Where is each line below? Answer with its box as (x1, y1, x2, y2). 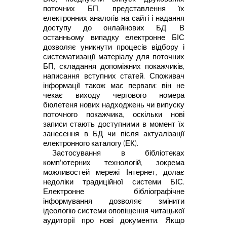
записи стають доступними (43, 119, 143, 128)
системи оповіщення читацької (77, 206, 185, 215)
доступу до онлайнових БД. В (43, 23, 184, 32)
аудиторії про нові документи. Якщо (43, 215, 184, 224)
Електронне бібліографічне (43, 186, 184, 196)
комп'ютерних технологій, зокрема (43, 158, 184, 167)
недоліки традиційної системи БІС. (43, 177, 184, 186)
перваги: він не (128, 81, 185, 90)
